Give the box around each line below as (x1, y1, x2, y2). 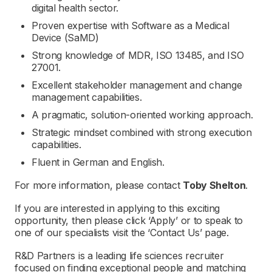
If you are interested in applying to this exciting (15, 202, 220, 214)
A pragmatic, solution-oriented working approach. (32, 109, 253, 121)
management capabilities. (32, 91, 142, 103)
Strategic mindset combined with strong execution (32, 126, 252, 138)
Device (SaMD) (32, 32, 99, 44)
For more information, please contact (15, 179, 183, 191)
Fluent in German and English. (32, 156, 165, 168)
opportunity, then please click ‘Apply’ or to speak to (15, 214, 243, 226)
